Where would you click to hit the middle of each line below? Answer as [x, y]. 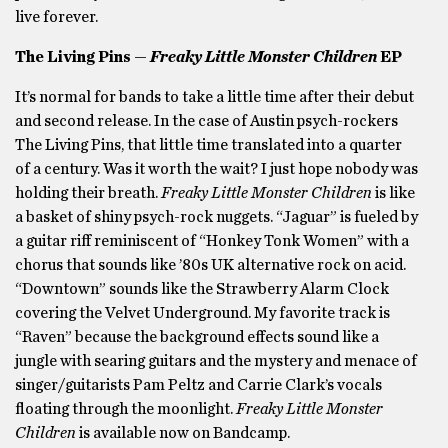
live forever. [58, 17]
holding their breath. [88, 193]
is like [393, 193]
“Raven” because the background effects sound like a [197, 337]
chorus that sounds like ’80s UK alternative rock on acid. [210, 265]
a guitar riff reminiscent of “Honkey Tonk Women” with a [212, 241]
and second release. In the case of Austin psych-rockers [206, 121]
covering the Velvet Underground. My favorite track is [202, 313]
